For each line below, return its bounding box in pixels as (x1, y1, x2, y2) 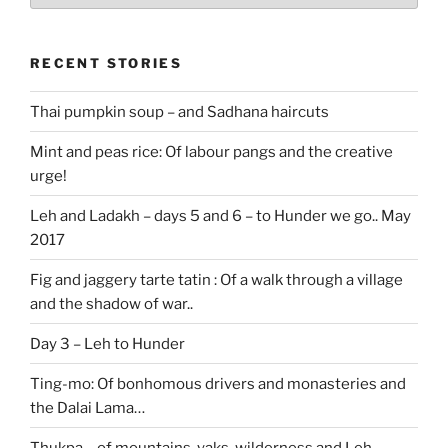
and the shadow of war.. (30, 294, 193, 313)
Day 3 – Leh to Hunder (30, 334, 185, 353)
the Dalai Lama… (30, 398, 145, 417)
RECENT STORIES (30, 54, 183, 71)
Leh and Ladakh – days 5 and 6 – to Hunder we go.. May (30, 206, 411, 225)
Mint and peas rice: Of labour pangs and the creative (30, 142, 393, 161)
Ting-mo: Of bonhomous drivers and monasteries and (30, 374, 406, 393)
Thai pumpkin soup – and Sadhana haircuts (30, 102, 329, 121)
